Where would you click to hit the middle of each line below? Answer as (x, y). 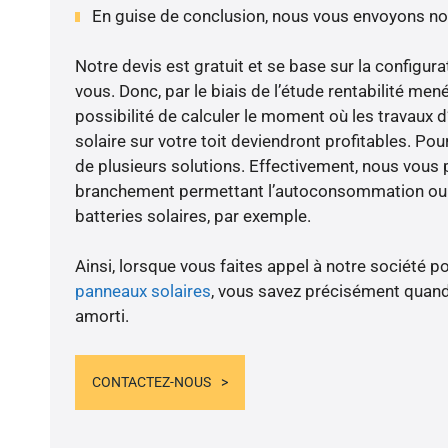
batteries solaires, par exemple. (192, 216)
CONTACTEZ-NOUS (151, 381)
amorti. (101, 316)
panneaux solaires (142, 291)
